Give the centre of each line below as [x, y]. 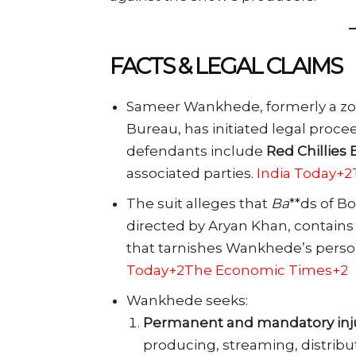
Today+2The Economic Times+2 [237, 270]
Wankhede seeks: [187, 300]
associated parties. [192, 173]
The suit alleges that [199, 203]
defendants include [196, 151]
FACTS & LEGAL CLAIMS [226, 66]
